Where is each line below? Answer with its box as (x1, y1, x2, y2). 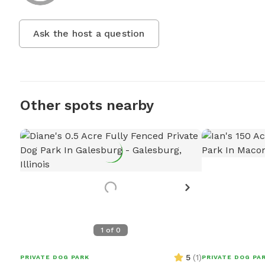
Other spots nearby (20, 97, 154, 114)
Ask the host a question (33, 28, 145, 40)
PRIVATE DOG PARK (20, 254, 89, 261)
